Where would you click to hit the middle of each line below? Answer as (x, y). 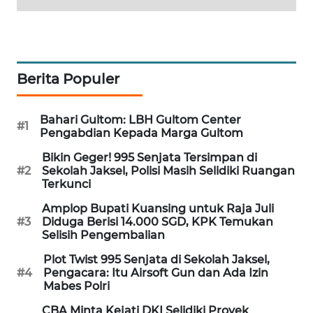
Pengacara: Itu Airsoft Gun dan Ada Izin (156, 272)
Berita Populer (68, 79)
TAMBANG (49, 177)
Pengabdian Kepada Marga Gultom (141, 133)
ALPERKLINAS (57, 103)
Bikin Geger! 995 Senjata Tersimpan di (150, 157)
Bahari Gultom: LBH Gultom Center (140, 119)
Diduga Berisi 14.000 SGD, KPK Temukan (158, 221)
